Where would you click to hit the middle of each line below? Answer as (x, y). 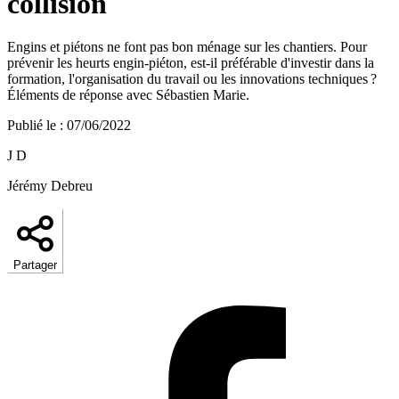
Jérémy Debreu (50, 186)
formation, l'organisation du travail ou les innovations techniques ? (192, 79)
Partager (35, 265)
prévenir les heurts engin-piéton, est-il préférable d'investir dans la (191, 63)
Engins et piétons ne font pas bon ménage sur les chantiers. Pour (187, 47)
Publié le (32, 126)
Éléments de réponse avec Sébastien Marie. (128, 95)
